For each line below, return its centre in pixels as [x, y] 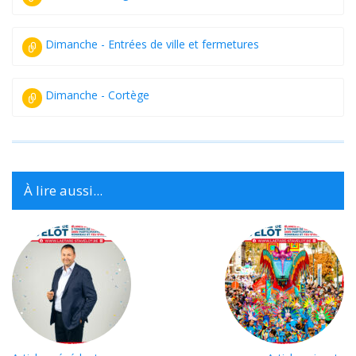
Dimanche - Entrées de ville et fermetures [152, 44]
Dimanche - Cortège [97, 95]
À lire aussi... [63, 190]
